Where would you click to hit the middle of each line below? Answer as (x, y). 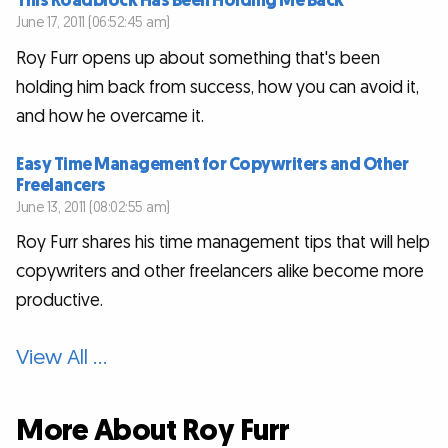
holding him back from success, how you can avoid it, (217, 87)
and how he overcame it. (110, 116)
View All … (61, 357)
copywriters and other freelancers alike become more (220, 272)
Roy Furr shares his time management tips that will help (223, 243)
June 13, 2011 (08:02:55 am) (93, 207)
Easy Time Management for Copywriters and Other (212, 164)
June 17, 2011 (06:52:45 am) (93, 22)
